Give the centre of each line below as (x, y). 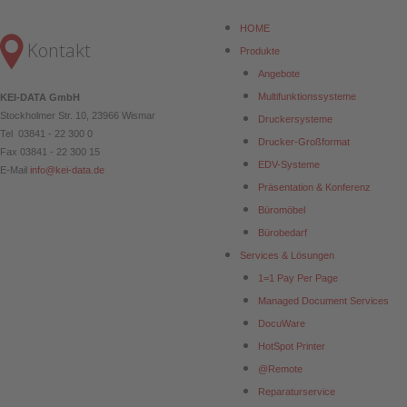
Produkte (260, 51)
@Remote (280, 369)
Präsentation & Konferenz (314, 188)
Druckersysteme (295, 119)
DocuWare (282, 324)
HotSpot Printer (292, 347)
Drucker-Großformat (304, 142)
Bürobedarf (283, 233)
